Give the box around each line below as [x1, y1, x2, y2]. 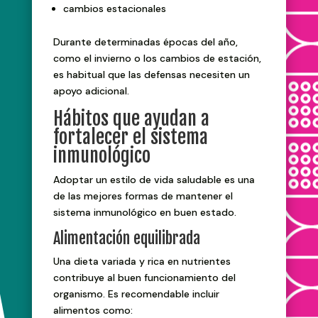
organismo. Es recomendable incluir [53, 287, 219, 301]
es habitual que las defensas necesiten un [53, 68, 250, 82]
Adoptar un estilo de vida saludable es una [53, 173, 255, 187]
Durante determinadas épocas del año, [53, 35, 238, 49]
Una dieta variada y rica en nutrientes [53, 255, 231, 268]
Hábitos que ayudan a [53, 107, 209, 131]
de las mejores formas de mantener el [53, 190, 233, 203]
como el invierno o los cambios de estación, [53, 52, 261, 65]
